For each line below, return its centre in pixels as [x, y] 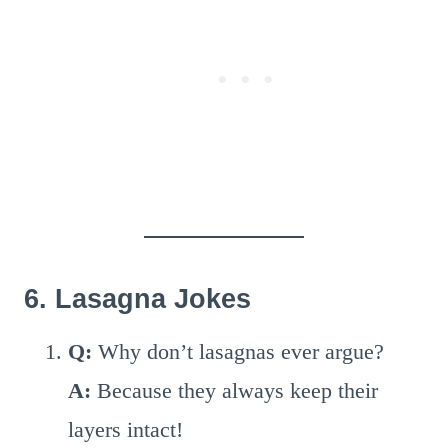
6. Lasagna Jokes [137, 298]
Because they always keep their [234, 390]
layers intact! [125, 429]
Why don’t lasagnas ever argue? [238, 351]
